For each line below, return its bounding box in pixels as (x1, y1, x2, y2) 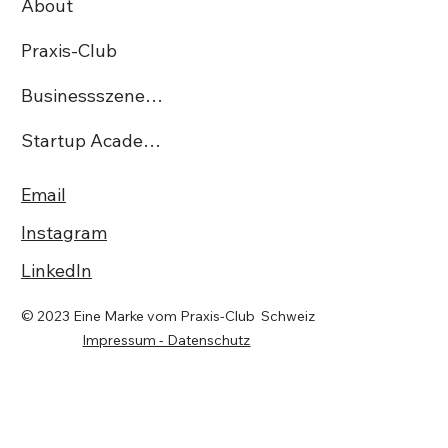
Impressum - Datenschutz (82, 331, 251, 350)
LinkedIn (21, 259, 93, 283)
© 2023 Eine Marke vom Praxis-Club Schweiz (21, 306, 316, 325)
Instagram (21, 221, 108, 245)
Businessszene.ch (145, 84, 164, 108)
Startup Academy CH (143, 129, 162, 153)
